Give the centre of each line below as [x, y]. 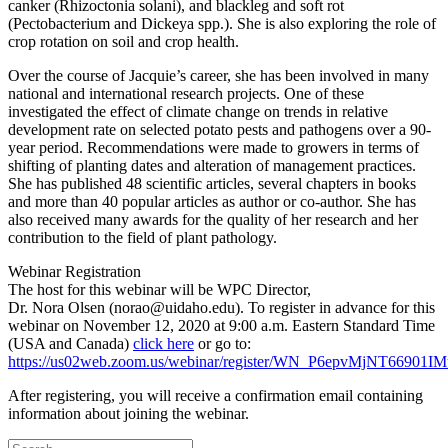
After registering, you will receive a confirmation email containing [215, 396]
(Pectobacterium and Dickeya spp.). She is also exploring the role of [222, 24]
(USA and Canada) [70, 344]
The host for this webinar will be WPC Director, [159, 290]
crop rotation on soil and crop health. [123, 42]
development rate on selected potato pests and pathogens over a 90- [219, 130]
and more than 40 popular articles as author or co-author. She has [212, 202]
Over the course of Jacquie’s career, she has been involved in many [218, 76]
